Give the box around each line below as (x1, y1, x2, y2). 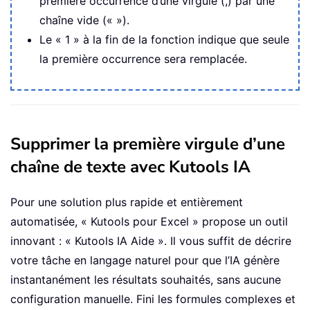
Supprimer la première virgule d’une (10, 132, 285, 155)
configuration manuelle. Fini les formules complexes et (10, 291, 295, 306)
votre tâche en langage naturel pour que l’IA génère (10, 253, 280, 267)
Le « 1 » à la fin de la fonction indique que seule (39, 32, 289, 46)
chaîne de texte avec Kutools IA (10, 155, 250, 178)
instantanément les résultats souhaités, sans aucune (10, 272, 281, 286)
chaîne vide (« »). (39, 12, 129, 27)
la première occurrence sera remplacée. (39, 51, 247, 66)
